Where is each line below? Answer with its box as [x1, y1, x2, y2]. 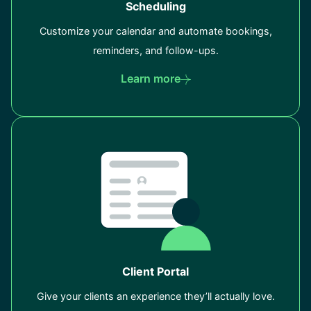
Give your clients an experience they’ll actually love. [36, 290, 275, 303]
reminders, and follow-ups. [92, 44, 219, 57]
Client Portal [122, 264, 189, 279]
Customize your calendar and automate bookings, [39, 25, 272, 37]
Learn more [120, 72, 180, 86]
